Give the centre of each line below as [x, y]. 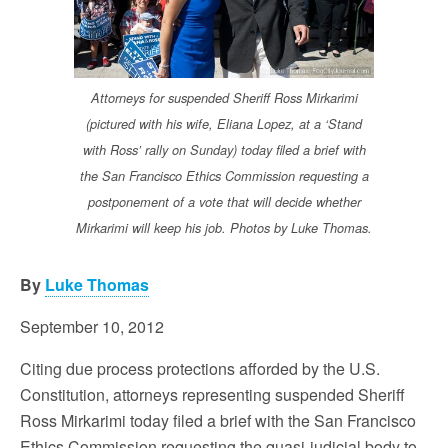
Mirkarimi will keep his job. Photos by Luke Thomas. [224, 227]
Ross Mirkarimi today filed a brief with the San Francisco [218, 420]
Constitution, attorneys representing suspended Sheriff [212, 394]
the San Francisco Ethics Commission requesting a [224, 175]
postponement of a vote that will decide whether [224, 201]
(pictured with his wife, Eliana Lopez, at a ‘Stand [224, 123]
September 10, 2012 [92, 326]
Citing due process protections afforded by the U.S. [200, 368]
